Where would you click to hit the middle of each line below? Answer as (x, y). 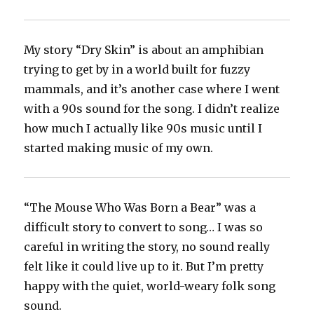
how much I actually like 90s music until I (143, 129)
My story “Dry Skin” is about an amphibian (144, 50)
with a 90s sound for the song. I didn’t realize (152, 109)
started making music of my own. (119, 148)
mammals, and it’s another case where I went (152, 89)
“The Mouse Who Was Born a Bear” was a (140, 208)
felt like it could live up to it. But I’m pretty (144, 267)
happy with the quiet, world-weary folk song (150, 286)
